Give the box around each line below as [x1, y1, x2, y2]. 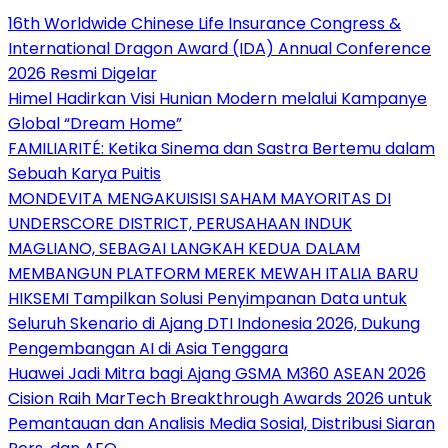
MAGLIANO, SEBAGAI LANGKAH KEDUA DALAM [8, 237, 360, 261]
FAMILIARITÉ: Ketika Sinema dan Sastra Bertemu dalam [8, 137, 435, 161]
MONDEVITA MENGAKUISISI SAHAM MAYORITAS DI [8, 187, 391, 211]
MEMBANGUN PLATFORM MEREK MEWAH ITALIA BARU [8, 262, 418, 286]
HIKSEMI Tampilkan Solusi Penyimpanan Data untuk [8, 287, 407, 311]
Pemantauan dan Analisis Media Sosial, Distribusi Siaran [8, 412, 435, 436]
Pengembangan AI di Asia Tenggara [8, 337, 288, 361]
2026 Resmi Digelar [8, 62, 157, 86]
